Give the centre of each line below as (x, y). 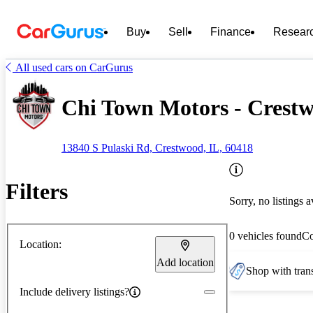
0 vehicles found (265, 236)
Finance (231, 32)
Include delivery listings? (74, 291)
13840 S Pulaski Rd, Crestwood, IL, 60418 (157, 147)
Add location (185, 262)
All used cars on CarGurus (74, 67)
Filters (37, 192)
